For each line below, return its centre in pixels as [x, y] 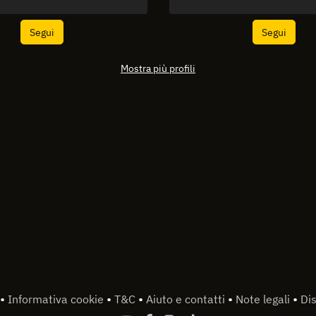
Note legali [264, 299]
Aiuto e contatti [187, 299]
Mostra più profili [158, 68]
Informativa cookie [57, 299]
